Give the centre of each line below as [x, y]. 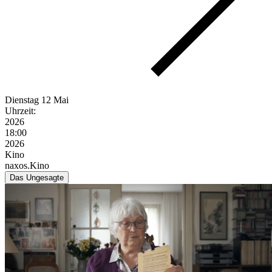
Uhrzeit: [20, 110]
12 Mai [55, 100]
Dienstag [22, 100]
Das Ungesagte [37, 177]
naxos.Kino [27, 165]
